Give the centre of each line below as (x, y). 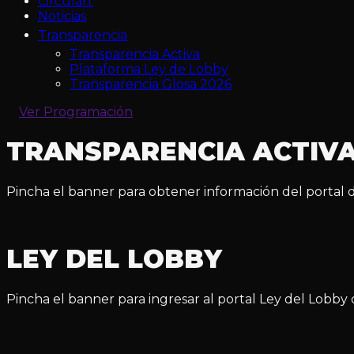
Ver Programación (76, 112)
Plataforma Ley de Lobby (149, 69)
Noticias (62, 16)
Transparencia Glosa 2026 (151, 84)
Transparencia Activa (135, 54)
